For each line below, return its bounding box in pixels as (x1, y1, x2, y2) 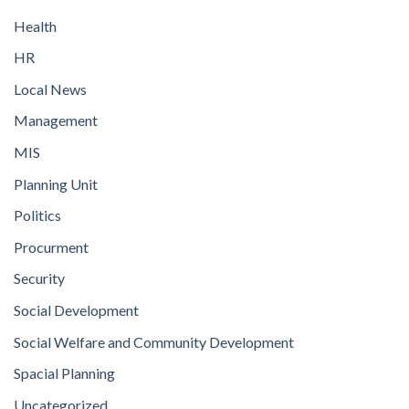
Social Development (14, 301, 139, 320)
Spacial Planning (14, 364, 115, 383)
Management (14, 111, 98, 130)
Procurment (14, 237, 89, 256)
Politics (14, 206, 61, 225)
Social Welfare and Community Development (14, 332, 294, 351)
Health (14, 16, 57, 35)
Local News (14, 79, 87, 98)
